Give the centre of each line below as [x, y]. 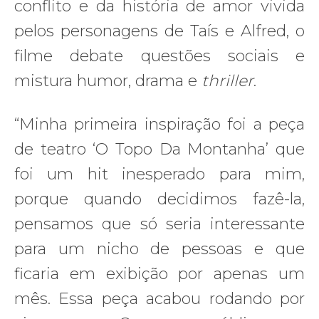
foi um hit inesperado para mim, [159, 174]
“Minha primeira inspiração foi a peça [159, 124]
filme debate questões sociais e [159, 56]
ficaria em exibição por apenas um [159, 273]
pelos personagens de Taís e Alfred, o [159, 31]
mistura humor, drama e [108, 80]
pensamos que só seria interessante [159, 224]
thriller [228, 80]
